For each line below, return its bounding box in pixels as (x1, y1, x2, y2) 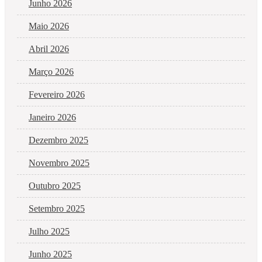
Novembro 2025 (29, 157, 89, 168)
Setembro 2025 (29, 203, 85, 213)
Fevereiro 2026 (29, 89, 85, 99)
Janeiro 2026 (29, 112, 76, 122)
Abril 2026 (29, 43, 69, 54)
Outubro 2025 (29, 180, 81, 191)
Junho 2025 (29, 249, 72, 259)
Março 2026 (29, 66, 74, 77)
